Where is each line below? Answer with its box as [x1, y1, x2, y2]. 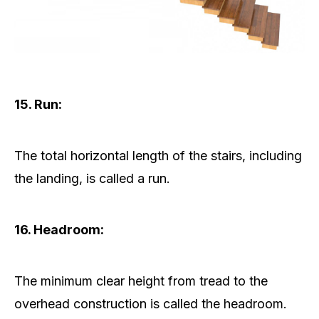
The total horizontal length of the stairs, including [14, 148, 302, 164]
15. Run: [14, 97, 62, 113]
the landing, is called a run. [14, 171, 170, 187]
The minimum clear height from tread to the [14, 273, 268, 289]
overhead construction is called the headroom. [14, 296, 287, 312]
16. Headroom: [14, 222, 104, 238]
